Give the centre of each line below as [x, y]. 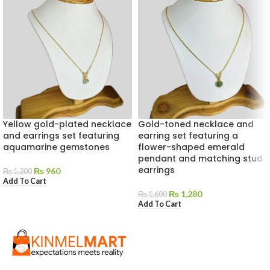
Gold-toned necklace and [196, 124]
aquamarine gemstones [56, 147]
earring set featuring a [188, 136]
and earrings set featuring [61, 136]
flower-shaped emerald [191, 147]
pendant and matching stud [200, 159]
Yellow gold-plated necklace [67, 124]
